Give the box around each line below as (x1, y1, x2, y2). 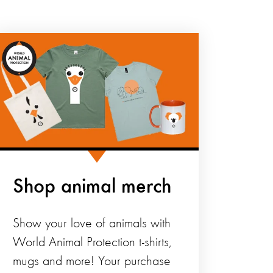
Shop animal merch (13, 177, 172, 198)
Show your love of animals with (13, 217, 171, 231)
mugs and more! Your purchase (13, 255, 171, 269)
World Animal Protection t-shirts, (13, 236, 172, 250)
